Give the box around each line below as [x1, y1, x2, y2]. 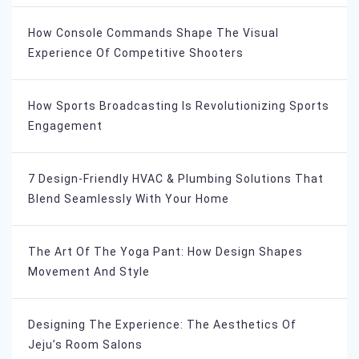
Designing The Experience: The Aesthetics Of [28, 318, 296, 332]
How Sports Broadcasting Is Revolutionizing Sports [28, 99, 329, 113]
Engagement [28, 119, 103, 133]
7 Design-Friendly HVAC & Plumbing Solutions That [28, 172, 324, 186]
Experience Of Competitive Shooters [28, 46, 244, 60]
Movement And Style [28, 265, 150, 279]
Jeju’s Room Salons [28, 338, 143, 352]
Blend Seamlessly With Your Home [28, 192, 229, 206]
